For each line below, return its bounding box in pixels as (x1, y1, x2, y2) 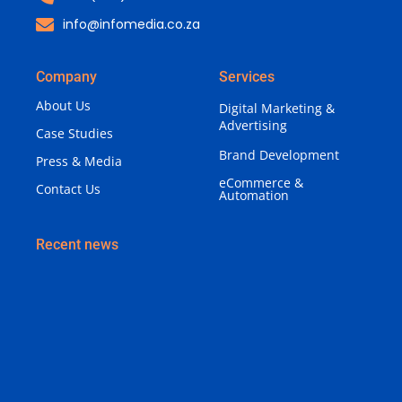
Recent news (36, 236, 118, 254)
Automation (219, 187, 289, 205)
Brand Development (219, 146, 339, 164)
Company (36, 68, 97, 86)
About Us (36, 97, 91, 115)
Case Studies (36, 125, 113, 143)
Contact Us (36, 180, 100, 198)
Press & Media (36, 153, 122, 170)
